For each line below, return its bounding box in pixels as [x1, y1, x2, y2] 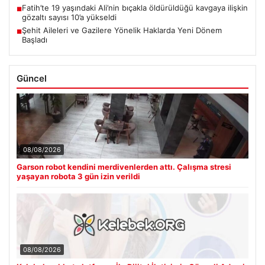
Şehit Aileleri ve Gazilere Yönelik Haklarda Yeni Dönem [22, 25, 222, 35]
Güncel [17, 72, 47, 84]
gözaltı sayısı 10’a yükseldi [22, 12, 117, 22]
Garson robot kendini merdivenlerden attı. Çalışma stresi [17, 161, 231, 172]
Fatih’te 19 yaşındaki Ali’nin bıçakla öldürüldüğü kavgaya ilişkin [22, 2, 248, 12]
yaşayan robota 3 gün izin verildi [17, 171, 140, 181]
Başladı [22, 34, 47, 44]
